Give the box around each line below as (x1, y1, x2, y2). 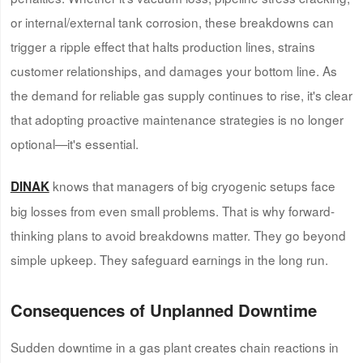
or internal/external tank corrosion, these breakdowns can (10, 12, 334, 31)
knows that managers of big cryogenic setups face (49, 177, 335, 195)
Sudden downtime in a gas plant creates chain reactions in (10, 337, 339, 356)
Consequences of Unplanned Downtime (10, 298, 317, 322)
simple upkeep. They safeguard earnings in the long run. (10, 250, 328, 269)
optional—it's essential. (10, 134, 139, 152)
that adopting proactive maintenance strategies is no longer (10, 109, 344, 128)
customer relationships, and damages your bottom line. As (10, 61, 337, 79)
